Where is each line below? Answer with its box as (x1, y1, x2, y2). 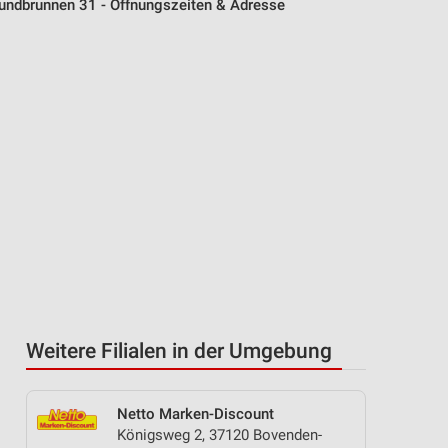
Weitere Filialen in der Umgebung (26, 339, 332, 363)
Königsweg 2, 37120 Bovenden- (117, 426, 322, 444)
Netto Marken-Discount (117, 405, 274, 423)
